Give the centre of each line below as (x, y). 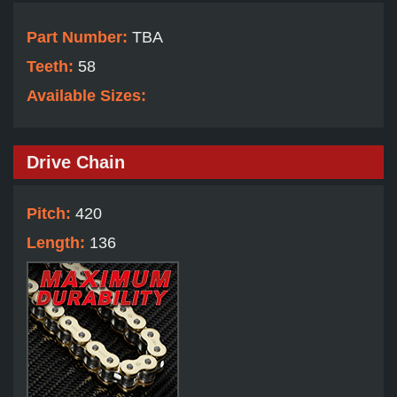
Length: (58, 243)
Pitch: (51, 214)
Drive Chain (76, 163)
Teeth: (52, 67)
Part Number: (79, 38)
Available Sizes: (86, 96)
